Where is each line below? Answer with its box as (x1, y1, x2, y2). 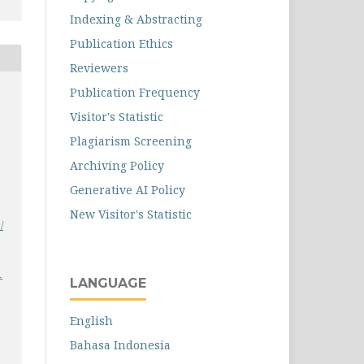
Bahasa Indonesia (70, 337, 171, 353)
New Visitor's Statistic (70, 206, 192, 223)
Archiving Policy (70, 158, 164, 174)
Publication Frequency (70, 84, 200, 101)
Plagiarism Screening (70, 133, 192, 149)
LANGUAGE (70, 275, 146, 292)
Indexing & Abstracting (70, 11, 202, 28)
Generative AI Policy (70, 182, 185, 198)
